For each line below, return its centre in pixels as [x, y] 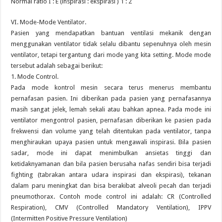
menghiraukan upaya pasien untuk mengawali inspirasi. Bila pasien [111, 142]
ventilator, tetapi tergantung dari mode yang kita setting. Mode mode [111, 55]
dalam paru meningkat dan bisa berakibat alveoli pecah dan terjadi [111, 186]
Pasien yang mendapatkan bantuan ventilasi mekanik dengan [111, 33]
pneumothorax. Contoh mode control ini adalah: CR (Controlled [111, 196]
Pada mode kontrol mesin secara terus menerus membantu [111, 87]
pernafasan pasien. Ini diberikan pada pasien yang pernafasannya [111, 98]
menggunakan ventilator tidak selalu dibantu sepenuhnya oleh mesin [111, 44]
